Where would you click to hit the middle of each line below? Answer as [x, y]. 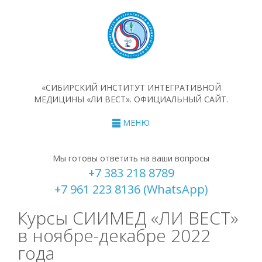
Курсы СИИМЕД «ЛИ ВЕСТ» [128, 218]
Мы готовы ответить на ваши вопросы [131, 158]
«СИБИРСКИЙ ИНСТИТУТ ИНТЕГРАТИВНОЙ [131, 87]
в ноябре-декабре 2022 [114, 236]
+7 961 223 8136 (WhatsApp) [131, 189]
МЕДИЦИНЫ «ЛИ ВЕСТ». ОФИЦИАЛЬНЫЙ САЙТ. [131, 99]
